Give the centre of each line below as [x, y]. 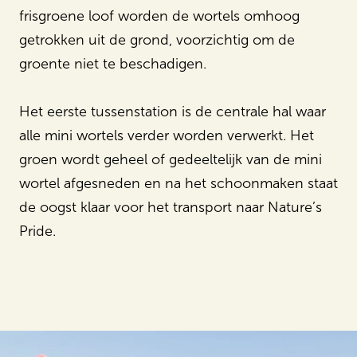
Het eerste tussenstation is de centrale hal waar [173, 112]
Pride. [37, 231]
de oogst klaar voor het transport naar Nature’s [171, 207]
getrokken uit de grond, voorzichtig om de [157, 40]
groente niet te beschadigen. [113, 64]
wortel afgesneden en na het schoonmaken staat [178, 183]
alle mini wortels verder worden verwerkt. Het [167, 135]
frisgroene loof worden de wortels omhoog [159, 16]
